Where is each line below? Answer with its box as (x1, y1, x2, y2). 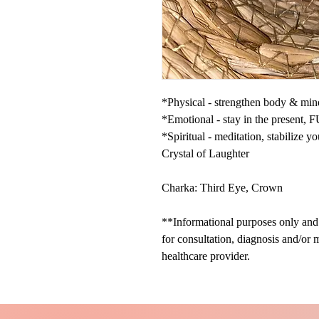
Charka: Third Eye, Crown (162, 181, 283, 194)
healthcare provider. (162, 249, 250, 262)
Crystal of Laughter (162, 147, 249, 159)
